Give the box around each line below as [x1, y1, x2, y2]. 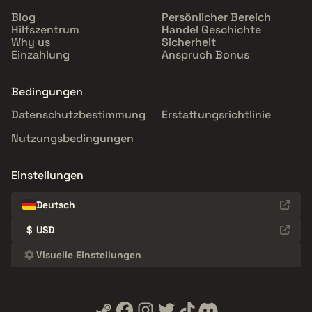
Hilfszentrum [11, 22, 79, 37]
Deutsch [36, 198, 75, 211]
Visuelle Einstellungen [36, 248, 141, 261]
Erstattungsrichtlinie [162, 107, 271, 122]
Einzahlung [11, 47, 70, 62]
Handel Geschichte [162, 22, 261, 37]
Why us [11, 34, 50, 49]
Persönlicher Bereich [162, 9, 271, 24]
